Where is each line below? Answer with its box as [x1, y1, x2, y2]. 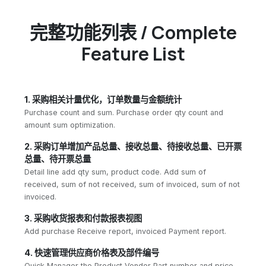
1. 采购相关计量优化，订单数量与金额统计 [24, 94, 182, 104]
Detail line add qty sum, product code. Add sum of [24, 167, 206, 176]
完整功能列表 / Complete [29, 20, 237, 45]
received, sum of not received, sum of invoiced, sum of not [24, 179, 240, 189]
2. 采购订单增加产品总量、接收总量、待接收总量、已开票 [24, 141, 242, 151]
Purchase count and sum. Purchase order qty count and [24, 107, 223, 117]
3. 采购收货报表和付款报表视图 [24, 213, 142, 223]
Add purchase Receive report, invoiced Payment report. [24, 226, 226, 236]
